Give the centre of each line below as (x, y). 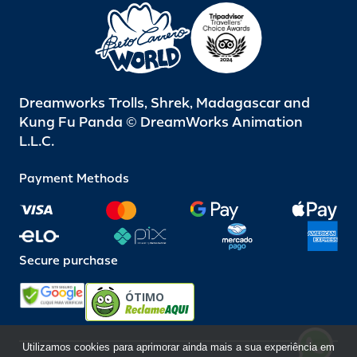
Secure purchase (69, 261)
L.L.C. (37, 141)
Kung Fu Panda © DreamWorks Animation (161, 122)
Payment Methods (74, 179)
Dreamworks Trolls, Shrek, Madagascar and (165, 103)
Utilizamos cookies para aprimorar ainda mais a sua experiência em (178, 347)
